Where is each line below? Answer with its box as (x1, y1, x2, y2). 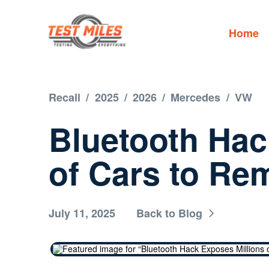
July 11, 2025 (49, 205, 116, 221)
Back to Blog (136, 205, 203, 221)
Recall (49, 89, 81, 105)
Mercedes (171, 89, 221, 105)
